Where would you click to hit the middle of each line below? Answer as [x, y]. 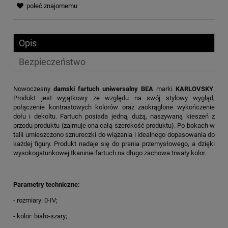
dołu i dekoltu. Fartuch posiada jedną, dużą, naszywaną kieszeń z [114, 116]
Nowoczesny [33, 89]
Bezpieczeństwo [52, 62]
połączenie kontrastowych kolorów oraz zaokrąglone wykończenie [114, 107]
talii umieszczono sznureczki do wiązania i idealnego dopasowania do [114, 134]
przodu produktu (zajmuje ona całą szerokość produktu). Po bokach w [114, 125]
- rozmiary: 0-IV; [35, 200]
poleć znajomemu [52, 6]
